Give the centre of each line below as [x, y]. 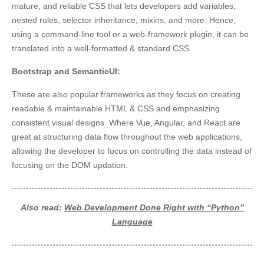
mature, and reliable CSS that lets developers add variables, [124, 6]
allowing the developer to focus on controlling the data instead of [132, 151]
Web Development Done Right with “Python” [154, 208]
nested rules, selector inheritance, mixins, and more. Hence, [124, 20]
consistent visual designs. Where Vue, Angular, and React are [126, 123]
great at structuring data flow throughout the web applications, [127, 137]
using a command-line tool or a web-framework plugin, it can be [130, 34]
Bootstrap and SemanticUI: [66, 72]
